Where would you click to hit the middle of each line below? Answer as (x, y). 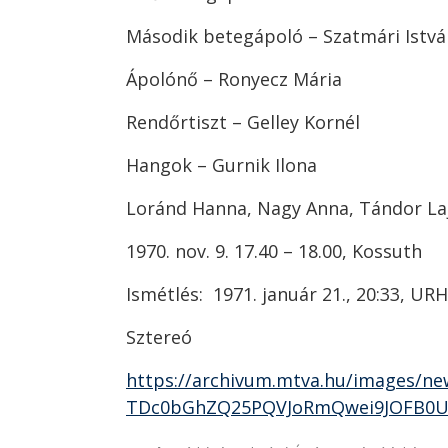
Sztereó (159, 337)
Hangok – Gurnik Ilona (221, 165)
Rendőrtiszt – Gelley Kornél (243, 122)
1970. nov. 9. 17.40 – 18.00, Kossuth (274, 251)
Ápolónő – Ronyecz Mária (234, 79)
